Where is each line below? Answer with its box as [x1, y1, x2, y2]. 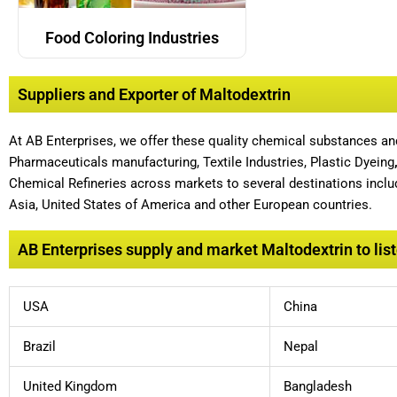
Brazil [23, 338, 56, 354]
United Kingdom [23, 378, 117, 394]
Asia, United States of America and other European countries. [9, 197, 372, 214]
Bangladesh [284, 378, 352, 394]
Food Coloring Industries [44, 28, 219, 48]
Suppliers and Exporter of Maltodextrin [18, 85, 291, 105]
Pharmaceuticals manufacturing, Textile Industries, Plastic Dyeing [9, 154, 394, 171]
